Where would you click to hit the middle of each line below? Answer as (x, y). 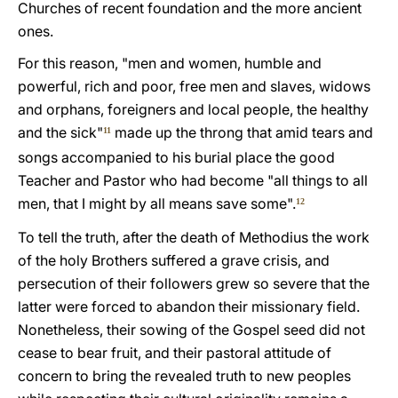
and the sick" (60, 132)
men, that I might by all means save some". (157, 203)
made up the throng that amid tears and (242, 132)
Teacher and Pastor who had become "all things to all (193, 180)
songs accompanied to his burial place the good (176, 157)
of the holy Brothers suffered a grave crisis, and (174, 260)
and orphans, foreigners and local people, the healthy (193, 109)
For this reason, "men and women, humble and (170, 63)
